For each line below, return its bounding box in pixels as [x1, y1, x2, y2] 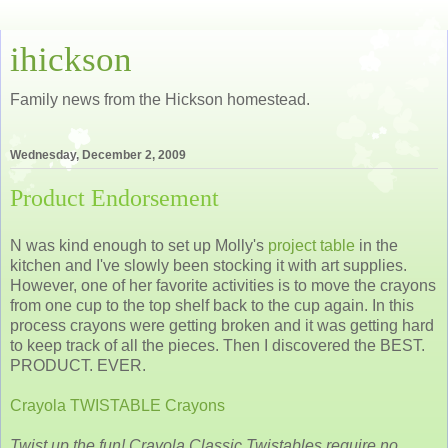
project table [268, 236, 355, 254]
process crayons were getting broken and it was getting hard [10, 316, 434, 334]
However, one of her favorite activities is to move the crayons [10, 276, 436, 294]
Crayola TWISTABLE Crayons [10, 396, 225, 414]
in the [355, 236, 398, 254]
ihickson [10, 40, 132, 78]
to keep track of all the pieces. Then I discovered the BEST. [10, 336, 425, 354]
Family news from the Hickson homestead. [10, 91, 310, 108]
